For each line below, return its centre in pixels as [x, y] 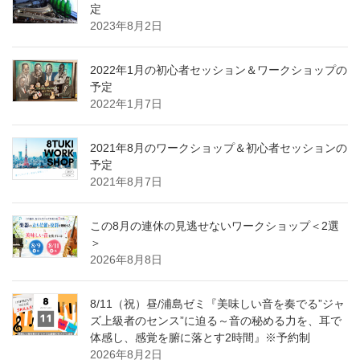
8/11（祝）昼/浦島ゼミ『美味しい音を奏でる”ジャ [217, 304]
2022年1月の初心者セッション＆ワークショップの [219, 70]
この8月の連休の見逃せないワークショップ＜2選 [215, 226]
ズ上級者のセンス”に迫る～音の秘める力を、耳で [216, 321]
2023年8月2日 [126, 26]
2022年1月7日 [126, 104]
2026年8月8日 [126, 260]
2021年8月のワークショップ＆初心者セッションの [219, 148]
